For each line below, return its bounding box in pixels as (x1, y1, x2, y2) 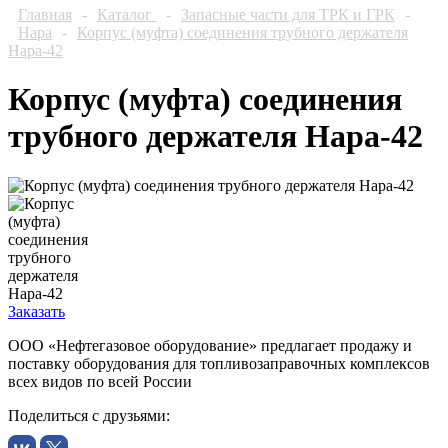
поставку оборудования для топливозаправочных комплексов (8, 354, 430, 372)
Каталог (97, 6, 156, 23)
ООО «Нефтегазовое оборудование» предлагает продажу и (8, 336, 412, 354)
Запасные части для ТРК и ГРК (181, 6, 395, 23)
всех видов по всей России (8, 372, 192, 390)
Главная (18, 6, 72, 23)
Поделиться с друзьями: (8, 406, 170, 424)
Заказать (8, 302, 65, 320)
